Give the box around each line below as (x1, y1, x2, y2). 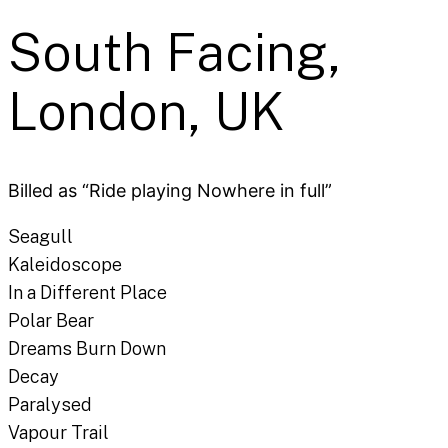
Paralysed (8, 394, 92, 416)
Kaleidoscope (8, 254, 122, 276)
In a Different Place (8, 282, 167, 304)
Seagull (8, 226, 73, 248)
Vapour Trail (8, 422, 109, 444)
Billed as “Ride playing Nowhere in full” (8, 180, 332, 202)
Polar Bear (8, 310, 94, 332)
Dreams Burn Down (8, 338, 166, 360)
